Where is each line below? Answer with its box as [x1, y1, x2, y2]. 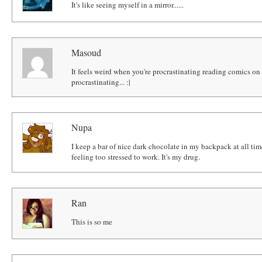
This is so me [71, 216, 113, 227]
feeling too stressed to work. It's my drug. [71, 151, 201, 163]
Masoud [71, 46, 102, 58]
